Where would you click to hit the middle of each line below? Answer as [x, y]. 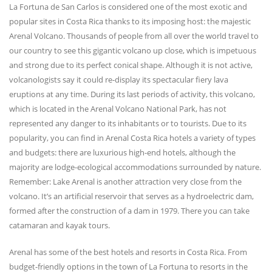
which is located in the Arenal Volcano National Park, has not [118, 109]
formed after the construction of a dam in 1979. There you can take [129, 211]
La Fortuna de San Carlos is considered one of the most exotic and [128, 7]
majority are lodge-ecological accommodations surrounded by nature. [135, 167]
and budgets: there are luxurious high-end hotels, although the [122, 153]
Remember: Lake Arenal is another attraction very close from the [125, 182]
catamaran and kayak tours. [59, 226]
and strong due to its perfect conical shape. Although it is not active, [131, 65]
